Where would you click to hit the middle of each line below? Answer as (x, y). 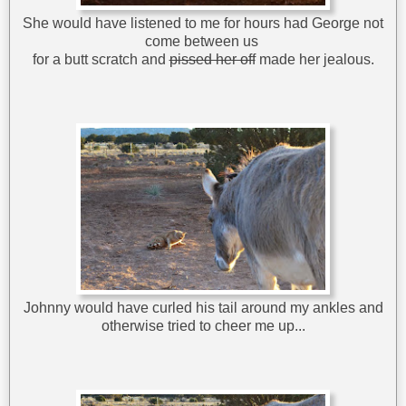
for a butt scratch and (101, 60)
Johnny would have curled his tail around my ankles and (203, 308)
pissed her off (212, 60)
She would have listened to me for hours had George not (203, 24)
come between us (203, 42)
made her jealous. (314, 60)
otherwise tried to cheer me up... (203, 326)
